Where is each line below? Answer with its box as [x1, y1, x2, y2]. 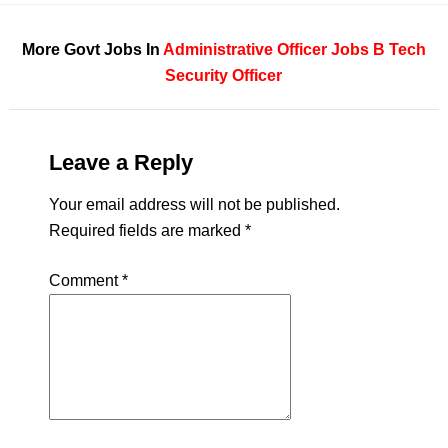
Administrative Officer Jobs [162, 41, 369, 58]
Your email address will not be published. [48, 196, 340, 213]
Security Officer [165, 67, 283, 84]
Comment [48, 272, 122, 289]
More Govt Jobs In [21, 41, 163, 58]
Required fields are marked [48, 222, 245, 239]
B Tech [372, 41, 426, 58]
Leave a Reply [48, 150, 193, 175]
